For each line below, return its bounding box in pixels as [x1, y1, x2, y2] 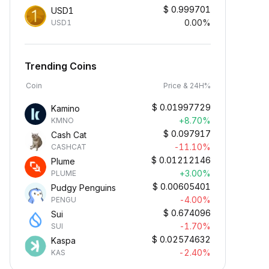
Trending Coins [25, 60, 97, 72]
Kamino [51, 103, 80, 113]
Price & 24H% [163, 81, 211, 90]
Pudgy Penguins [51, 183, 116, 193]
